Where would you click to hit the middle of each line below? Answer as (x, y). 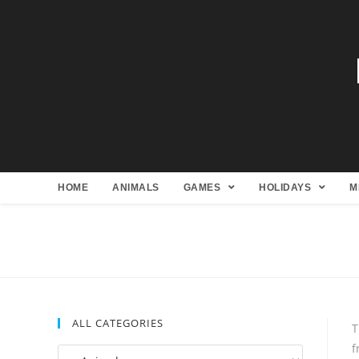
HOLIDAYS (286, 188)
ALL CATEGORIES (118, 323)
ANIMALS (136, 188)
